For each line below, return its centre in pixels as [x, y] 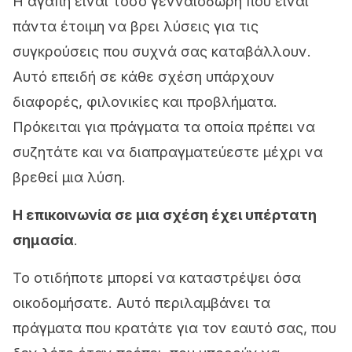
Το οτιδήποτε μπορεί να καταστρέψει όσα [157, 278]
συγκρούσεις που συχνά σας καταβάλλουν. [162, 51]
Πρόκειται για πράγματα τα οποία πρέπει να [164, 127]
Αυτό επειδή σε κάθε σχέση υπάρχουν [144, 77]
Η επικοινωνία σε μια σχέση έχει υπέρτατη [165, 215]
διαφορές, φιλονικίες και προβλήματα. [145, 102]
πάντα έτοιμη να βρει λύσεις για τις [136, 26]
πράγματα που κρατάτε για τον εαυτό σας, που [174, 328]
